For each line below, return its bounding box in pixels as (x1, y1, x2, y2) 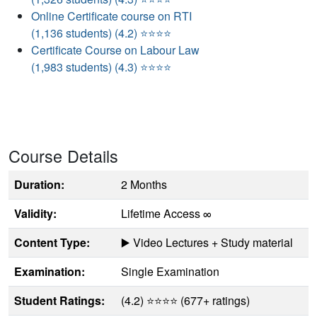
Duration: (14, 176, 64, 193)
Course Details (8, 144, 118, 168)
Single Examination (121, 263, 219, 280)
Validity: (14, 205, 57, 222)
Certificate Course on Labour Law (31, 42, 200, 59)
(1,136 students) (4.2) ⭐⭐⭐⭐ (31, 25, 171, 42)
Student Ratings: (14, 292, 105, 309)
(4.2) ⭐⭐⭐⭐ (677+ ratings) (121, 292, 250, 309)
